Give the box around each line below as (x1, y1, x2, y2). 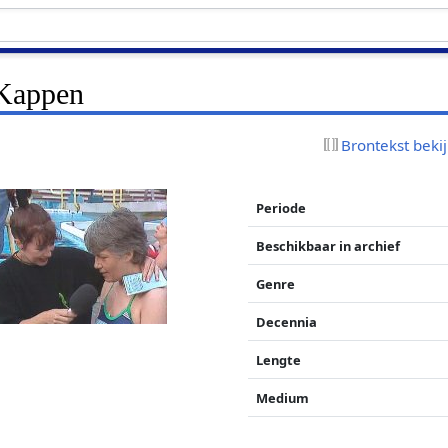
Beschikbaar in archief (256, 236, 401, 255)
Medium (256, 388, 310, 407)
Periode (256, 198, 307, 217)
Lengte (256, 350, 302, 369)
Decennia (256, 312, 318, 331)
